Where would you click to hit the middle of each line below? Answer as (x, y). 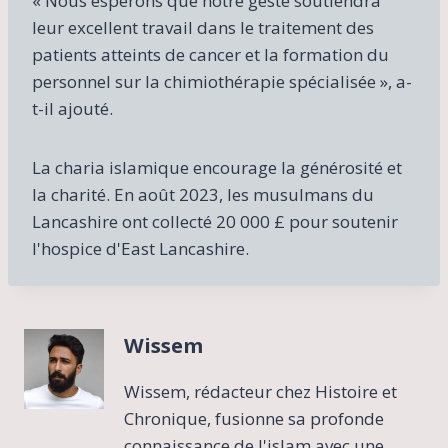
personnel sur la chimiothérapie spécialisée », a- (222, 82)
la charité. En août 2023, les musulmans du (203, 195)
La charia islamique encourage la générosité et (217, 168)
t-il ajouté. (72, 109)
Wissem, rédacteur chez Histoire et (260, 391)
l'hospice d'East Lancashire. (140, 249)
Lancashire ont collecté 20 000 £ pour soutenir (215, 222)
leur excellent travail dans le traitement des (203, 28)
